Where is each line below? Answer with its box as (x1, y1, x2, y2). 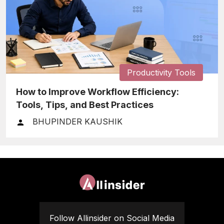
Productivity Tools (127, 67, 195, 78)
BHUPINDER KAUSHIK (32, 116, 122, 127)
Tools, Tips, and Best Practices (16, 99, 153, 110)
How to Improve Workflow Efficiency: (16, 86, 179, 97)
